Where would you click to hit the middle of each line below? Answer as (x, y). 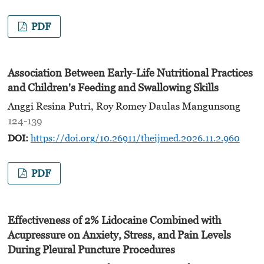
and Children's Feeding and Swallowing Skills (113, 88)
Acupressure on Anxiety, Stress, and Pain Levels (119, 235)
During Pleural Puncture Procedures (91, 250)
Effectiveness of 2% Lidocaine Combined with (114, 220)
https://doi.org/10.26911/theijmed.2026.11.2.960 (135, 138)
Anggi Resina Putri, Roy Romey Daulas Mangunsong (124, 106)
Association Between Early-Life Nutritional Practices (130, 73)
